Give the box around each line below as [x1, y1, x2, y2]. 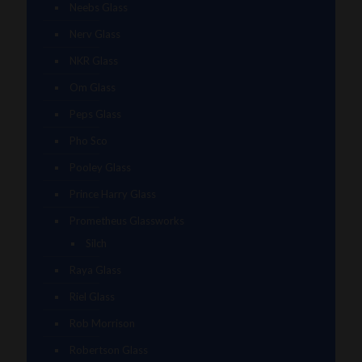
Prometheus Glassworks [69, 214, 184, 228]
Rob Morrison [69, 317, 135, 330]
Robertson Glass [69, 343, 148, 357]
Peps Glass [69, 107, 121, 121]
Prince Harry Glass [69, 187, 156, 201]
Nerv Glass [69, 27, 120, 41]
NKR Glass [69, 54, 118, 68]
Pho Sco [69, 134, 107, 148]
